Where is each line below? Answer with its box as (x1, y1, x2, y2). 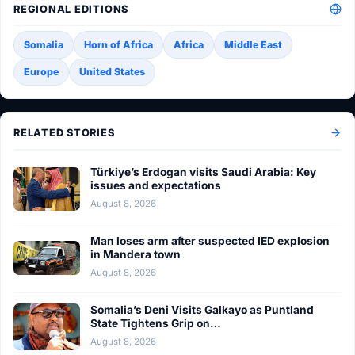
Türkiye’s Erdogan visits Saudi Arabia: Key (90, 165, 316, 178)
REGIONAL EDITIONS (13, 2, 129, 15)
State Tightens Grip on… (90, 317, 221, 330)
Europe (24, 66, 59, 78)
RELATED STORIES (13, 126, 115, 139)
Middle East (224, 38, 282, 51)
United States (79, 66, 145, 78)
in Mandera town (90, 247, 181, 261)
